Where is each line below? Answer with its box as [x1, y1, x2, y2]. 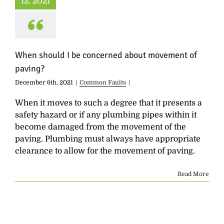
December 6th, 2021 [15, 78, 73, 86]
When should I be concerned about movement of [15, 49, 197, 60]
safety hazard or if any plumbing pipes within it [15, 110, 196, 119]
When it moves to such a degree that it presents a [15, 98, 202, 107]
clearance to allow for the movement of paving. [15, 146, 195, 155]
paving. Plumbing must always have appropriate [15, 134, 200, 143]
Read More [177, 170, 209, 177]
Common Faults [79, 78, 126, 86]
